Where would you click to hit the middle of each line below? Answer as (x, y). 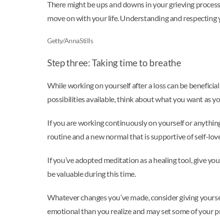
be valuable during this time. (92, 174)
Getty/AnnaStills (70, 41)
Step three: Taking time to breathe (114, 63)
